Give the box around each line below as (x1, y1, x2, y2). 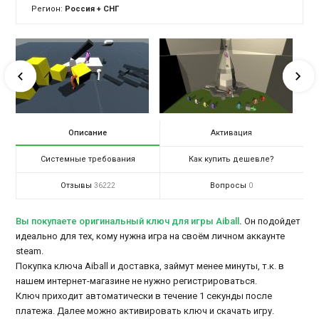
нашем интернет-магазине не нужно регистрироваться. (16, 276, 258, 287)
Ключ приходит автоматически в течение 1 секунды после (16, 291, 273, 302)
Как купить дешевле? (189, 155, 275, 164)
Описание (68, 128, 108, 138)
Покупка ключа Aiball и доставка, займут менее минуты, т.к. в (16, 261, 285, 272)
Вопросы (210, 181, 247, 191)
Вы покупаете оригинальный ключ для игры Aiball (16, 216, 240, 227)
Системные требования (41, 155, 136, 164)
